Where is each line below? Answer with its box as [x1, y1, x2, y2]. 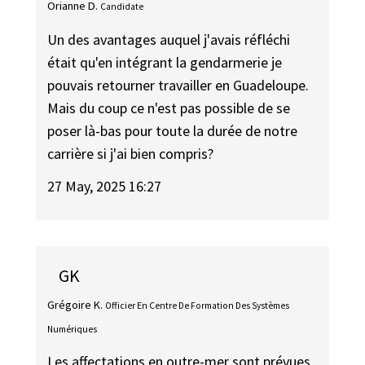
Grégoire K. [47, 297, 103, 312]
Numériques [47, 323, 98, 335]
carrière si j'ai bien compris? [47, 143, 214, 163]
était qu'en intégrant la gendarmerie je [47, 52, 283, 72]
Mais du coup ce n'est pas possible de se [47, 98, 291, 117]
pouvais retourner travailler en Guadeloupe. [47, 75, 310, 95]
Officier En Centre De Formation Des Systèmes [105, 299, 290, 311]
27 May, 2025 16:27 [47, 177, 162, 196]
